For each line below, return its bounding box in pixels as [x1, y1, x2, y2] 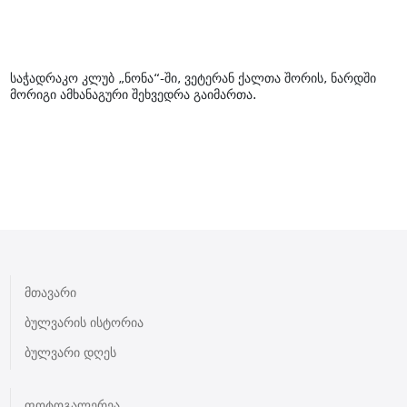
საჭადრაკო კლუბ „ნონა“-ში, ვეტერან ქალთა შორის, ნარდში [10, 71, 377, 85]
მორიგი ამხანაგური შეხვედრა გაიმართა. [10, 87, 264, 102]
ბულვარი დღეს [25, 345, 117, 360]
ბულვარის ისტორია [25, 315, 144, 330]
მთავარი [25, 285, 77, 300]
